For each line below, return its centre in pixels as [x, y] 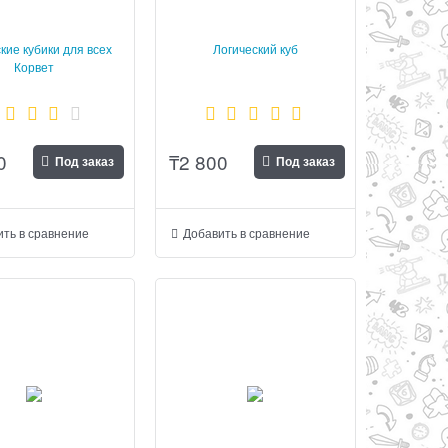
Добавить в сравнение [247, 232]
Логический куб [255, 48]
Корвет [34, 66]
